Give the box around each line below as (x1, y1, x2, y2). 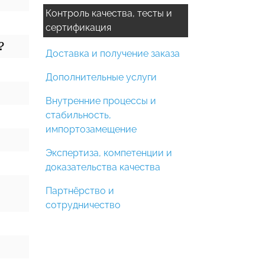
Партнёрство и (46, 185, 114, 196)
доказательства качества (46, 161, 160, 173)
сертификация (46, 22, 111, 33)
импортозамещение (46, 124, 137, 135)
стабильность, (46, 109, 111, 121)
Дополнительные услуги (46, 72, 157, 83)
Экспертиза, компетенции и (46, 147, 172, 159)
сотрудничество (46, 199, 121, 211)
